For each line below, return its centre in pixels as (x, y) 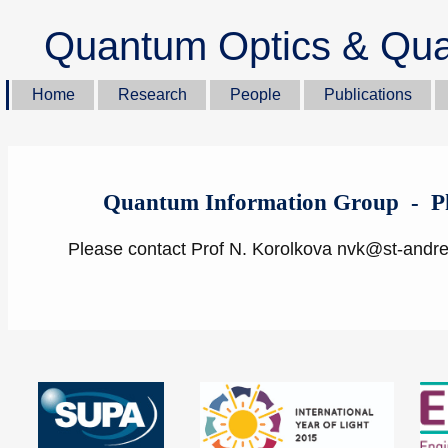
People (255, 94)
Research (152, 94)
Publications (367, 94)
